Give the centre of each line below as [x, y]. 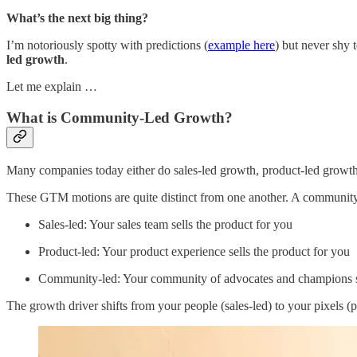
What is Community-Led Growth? [120, 117]
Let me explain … [52, 87]
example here [241, 45]
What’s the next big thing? [77, 18]
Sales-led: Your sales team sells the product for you [165, 224]
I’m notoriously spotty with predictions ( [107, 45]
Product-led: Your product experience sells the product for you [194, 251]
